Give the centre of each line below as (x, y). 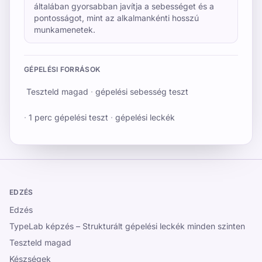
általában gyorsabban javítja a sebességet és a (124, 6)
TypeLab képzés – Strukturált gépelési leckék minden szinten (127, 226)
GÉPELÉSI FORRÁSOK (62, 69)
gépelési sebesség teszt (142, 92)
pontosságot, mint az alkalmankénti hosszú (116, 18)
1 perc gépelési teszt (68, 117)
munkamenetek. (65, 30)
